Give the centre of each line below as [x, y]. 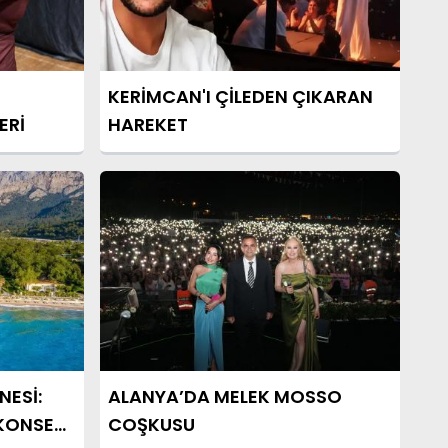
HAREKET [148, 124]
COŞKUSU [151, 424]
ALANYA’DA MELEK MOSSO [225, 396]
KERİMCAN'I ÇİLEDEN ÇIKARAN [240, 96]
